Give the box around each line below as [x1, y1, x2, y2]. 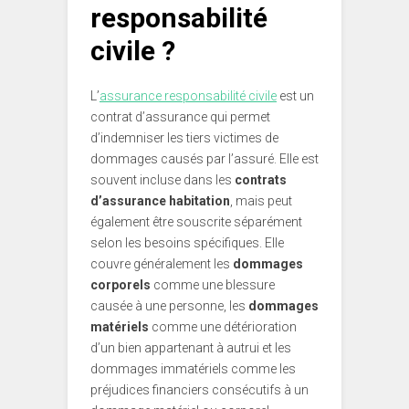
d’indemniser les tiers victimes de [90, 131, 278, 146]
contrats [232, 173, 287, 188]
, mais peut [230, 194, 292, 209]
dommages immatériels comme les [90, 362, 296, 377]
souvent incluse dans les [90, 173, 232, 188]
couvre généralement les [90, 257, 233, 272]
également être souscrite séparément [90, 215, 302, 230]
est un [277, 89, 314, 104]
